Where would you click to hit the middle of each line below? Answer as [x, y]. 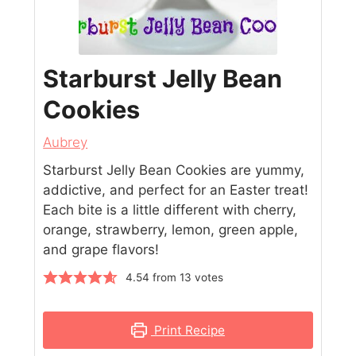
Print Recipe [188, 330]
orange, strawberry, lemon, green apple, [171, 229]
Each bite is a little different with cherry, [170, 209]
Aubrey [66, 142]
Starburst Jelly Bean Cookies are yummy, [174, 170]
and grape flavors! [101, 249]
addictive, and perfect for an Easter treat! [176, 190]
